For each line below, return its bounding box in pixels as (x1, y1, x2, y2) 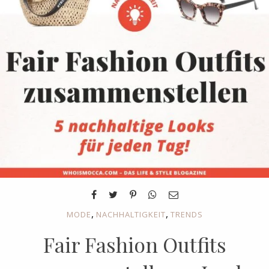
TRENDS (170, 209, 203, 220)
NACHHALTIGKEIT (95, 209, 166, 220)
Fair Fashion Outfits (43, 231, 226, 258)
